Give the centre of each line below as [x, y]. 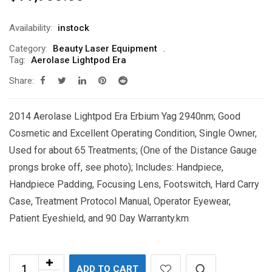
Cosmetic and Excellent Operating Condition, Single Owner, [133, 133]
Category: [28, 48]
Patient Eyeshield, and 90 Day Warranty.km [99, 218]
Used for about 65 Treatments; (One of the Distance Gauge [133, 150]
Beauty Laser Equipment [105, 48]
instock [73, 28]
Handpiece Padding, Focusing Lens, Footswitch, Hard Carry [134, 184]
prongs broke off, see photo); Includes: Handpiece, [116, 167]
